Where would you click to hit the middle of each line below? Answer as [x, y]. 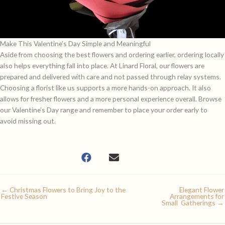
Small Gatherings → [193, 202]
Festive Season [24, 196]
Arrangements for [197, 196]
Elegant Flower [202, 189]
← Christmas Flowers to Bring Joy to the [63, 189]
